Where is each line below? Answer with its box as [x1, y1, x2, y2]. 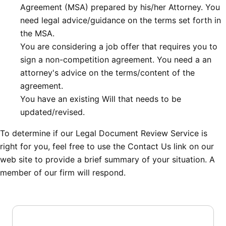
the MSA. [20, 28, 54, 39]
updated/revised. [20, 107, 85, 118]
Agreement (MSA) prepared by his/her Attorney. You [20, 2, 220, 13]
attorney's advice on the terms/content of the [20, 68, 195, 78]
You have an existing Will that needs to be [20, 94, 181, 104]
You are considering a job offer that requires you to [20, 41, 217, 52]
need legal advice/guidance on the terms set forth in [20, 15, 221, 26]
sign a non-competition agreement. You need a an [20, 54, 211, 65]
